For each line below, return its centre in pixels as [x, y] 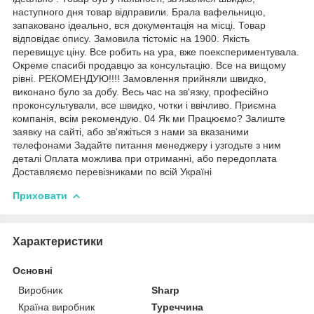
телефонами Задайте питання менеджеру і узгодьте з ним [147, 145]
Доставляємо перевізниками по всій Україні [112, 171]
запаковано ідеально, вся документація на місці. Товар [139, 25]
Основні [33, 270]
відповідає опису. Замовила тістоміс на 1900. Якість [131, 38]
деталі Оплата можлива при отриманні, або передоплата [145, 158]
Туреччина [178, 307]
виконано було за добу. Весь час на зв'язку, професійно [141, 91]
